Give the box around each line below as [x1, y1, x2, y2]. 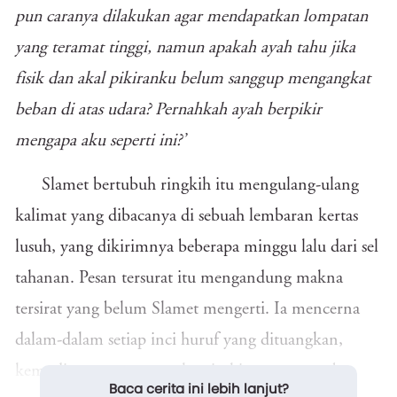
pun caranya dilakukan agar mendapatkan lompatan [15, 8, 368, 26]
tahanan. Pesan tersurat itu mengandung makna [15, 269, 343, 287]
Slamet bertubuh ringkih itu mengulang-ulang [42, 176, 359, 194]
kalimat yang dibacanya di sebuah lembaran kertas [15, 207, 358, 225]
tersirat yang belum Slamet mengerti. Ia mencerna [15, 300, 360, 318]
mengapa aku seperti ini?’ [15, 132, 186, 150]
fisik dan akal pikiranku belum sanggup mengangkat [15, 70, 370, 88]
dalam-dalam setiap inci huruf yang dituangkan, [15, 331, 343, 349]
